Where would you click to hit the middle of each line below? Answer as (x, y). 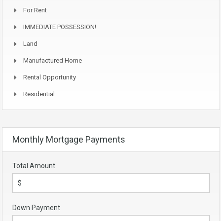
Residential (39, 94)
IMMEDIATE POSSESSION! (60, 27)
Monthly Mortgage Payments (69, 139)
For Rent (35, 10)
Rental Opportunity (50, 77)
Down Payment (36, 208)
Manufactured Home (53, 60)
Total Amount (34, 166)
